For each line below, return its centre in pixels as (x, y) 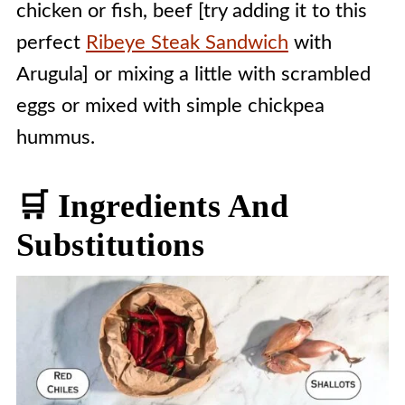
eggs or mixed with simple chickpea (170, 106)
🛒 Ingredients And (152, 206)
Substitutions (110, 245)
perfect (51, 42)
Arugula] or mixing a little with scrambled (193, 74)
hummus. (55, 137)
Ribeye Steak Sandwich (187, 42)
